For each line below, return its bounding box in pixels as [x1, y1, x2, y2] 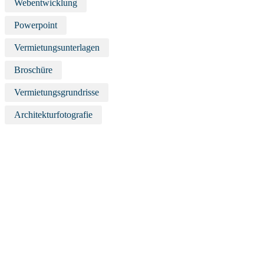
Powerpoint [14, 20, 57, 30]
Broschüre [14, 65, 52, 75]
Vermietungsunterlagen [14, 42, 100, 52]
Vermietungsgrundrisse [14, 87, 99, 97]
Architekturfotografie [14, 110, 93, 120]
